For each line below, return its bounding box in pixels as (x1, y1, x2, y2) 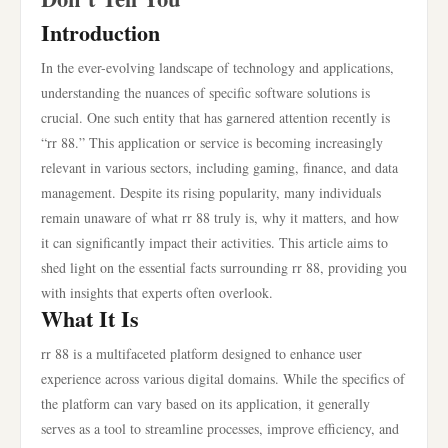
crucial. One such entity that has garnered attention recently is (41, 108, 390, 127)
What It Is (41, 302, 139, 335)
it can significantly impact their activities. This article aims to (41, 233, 388, 252)
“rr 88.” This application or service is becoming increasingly (41, 133, 383, 152)
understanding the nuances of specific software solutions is (41, 83, 370, 102)
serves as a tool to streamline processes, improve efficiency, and (41, 419, 399, 438)
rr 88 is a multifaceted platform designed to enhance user (41, 344, 362, 363)
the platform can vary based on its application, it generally (41, 394, 370, 413)
